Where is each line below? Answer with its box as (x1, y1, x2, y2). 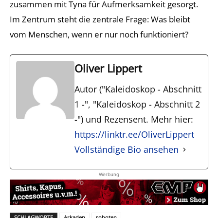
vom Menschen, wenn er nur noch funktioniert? (10, 28, 188, 40)
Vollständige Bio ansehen (74, 143, 179, 155)
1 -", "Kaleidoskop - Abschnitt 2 (74, 98, 200, 110)
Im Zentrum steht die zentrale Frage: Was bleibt (10, 13, 190, 25)
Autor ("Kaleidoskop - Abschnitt (74, 83, 201, 95)
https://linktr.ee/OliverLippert (74, 128, 194, 140)
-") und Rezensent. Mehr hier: (74, 113, 193, 125)
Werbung (99, 171, 119, 177)
